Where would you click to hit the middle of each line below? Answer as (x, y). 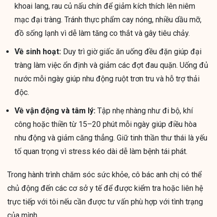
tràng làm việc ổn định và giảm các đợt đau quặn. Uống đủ (111, 65)
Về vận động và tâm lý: (55, 111)
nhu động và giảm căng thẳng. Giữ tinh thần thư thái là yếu (111, 138)
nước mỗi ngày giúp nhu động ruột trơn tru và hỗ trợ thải (107, 79)
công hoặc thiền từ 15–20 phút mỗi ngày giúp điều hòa (106, 124)
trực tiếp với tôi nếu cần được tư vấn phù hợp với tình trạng (105, 202)
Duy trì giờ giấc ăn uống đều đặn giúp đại (131, 52)
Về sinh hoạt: (38, 52)
